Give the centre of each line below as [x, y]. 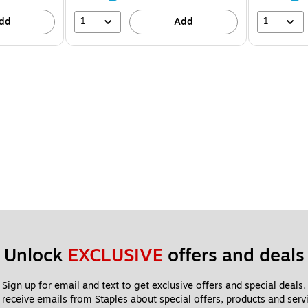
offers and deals [233, 255]
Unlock [36, 255]
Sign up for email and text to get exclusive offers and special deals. [154, 285]
